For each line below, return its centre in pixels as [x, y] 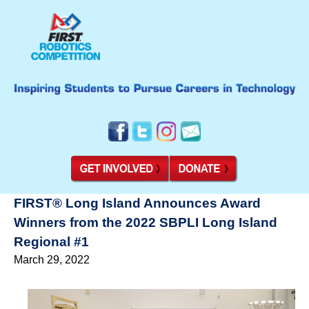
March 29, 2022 [52, 259]
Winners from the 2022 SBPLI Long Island [146, 222]
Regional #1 [51, 241]
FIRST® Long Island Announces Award [137, 203]
